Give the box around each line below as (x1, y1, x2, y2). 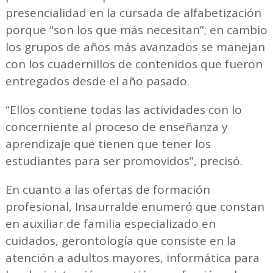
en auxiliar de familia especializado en (5, 216, 216, 232)
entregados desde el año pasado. (5, 73, 190, 90)
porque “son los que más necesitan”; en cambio (5, 22, 268, 38)
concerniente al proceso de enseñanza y (5, 119, 228, 135)
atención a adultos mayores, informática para (5, 250, 260, 266)
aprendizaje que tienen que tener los (5, 136, 211, 152)
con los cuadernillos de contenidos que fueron (5, 56, 263, 73)
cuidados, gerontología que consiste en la (5, 233, 236, 249)
